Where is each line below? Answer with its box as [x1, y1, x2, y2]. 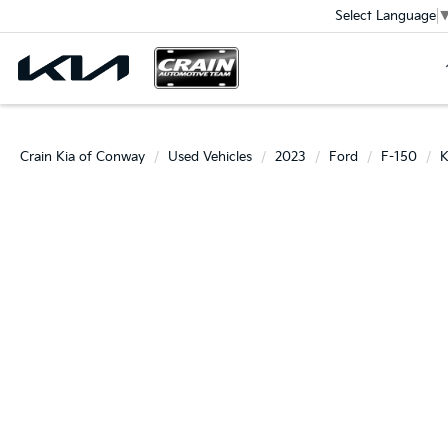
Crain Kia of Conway [20, 149, 145, 165]
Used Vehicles [168, 149, 252, 165]
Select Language [334, 8, 436, 25]
